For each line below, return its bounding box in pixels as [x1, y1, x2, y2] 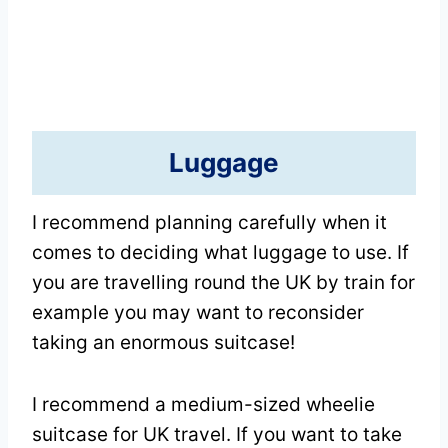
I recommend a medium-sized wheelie [32, 393, 375, 417]
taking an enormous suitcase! [32, 331, 295, 355]
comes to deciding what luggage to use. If [32, 241, 409, 265]
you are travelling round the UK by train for [32, 271, 415, 295]
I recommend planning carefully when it [32, 211, 387, 235]
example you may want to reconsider [32, 301, 364, 325]
